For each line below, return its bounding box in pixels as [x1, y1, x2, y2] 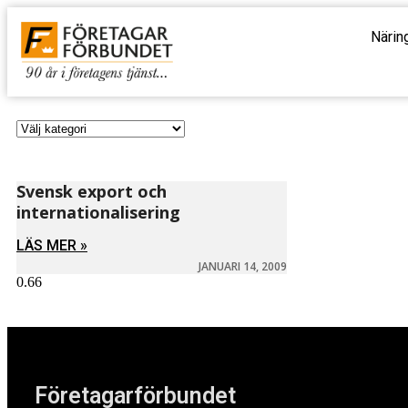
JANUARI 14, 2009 [199, 259, 287, 274]
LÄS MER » [16, 237, 87, 254]
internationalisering [16, 201, 180, 223]
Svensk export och [16, 180, 167, 202]
